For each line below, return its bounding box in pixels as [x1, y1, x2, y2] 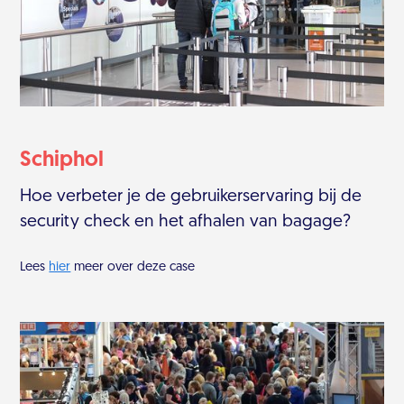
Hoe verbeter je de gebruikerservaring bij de [20, 188, 363, 207]
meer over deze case [70, 261, 196, 275]
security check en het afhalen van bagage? [20, 214, 352, 232]
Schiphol [20, 150, 105, 172]
